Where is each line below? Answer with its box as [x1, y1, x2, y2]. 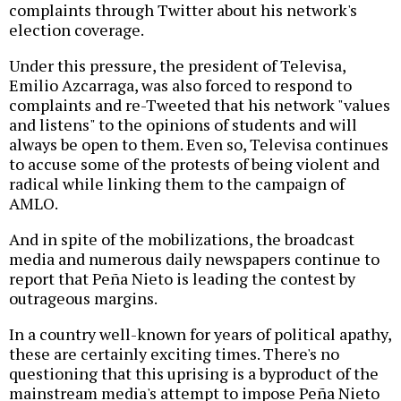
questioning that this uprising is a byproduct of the [9, 363, 379, 385]
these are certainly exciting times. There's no [9, 343, 339, 365]
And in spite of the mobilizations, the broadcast [9, 228, 354, 251]
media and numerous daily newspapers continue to [9, 248, 380, 270]
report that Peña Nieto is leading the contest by [9, 268, 355, 290]
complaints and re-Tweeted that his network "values [9, 94, 390, 116]
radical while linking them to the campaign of [9, 173, 345, 195]
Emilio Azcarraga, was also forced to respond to [9, 74, 352, 97]
